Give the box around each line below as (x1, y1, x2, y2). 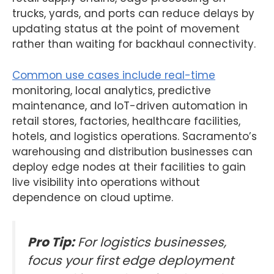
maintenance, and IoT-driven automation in (12, 98, 248, 113)
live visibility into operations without (12, 174, 200, 190)
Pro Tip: (28, 234, 75, 251)
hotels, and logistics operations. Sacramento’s (12, 128, 257, 144)
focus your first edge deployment (28, 252, 234, 270)
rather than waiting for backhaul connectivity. (12, 37, 256, 52)
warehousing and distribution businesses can (12, 144, 253, 159)
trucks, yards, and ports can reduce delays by (12, 6, 254, 21)
